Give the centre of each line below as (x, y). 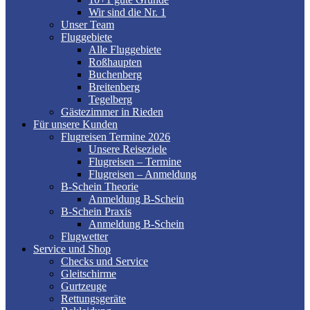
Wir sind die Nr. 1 (127, 12)
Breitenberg (114, 87)
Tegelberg (110, 100)
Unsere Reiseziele (128, 149)
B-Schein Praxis (96, 212)
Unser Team (88, 25)
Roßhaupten (115, 62)
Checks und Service (104, 262)
